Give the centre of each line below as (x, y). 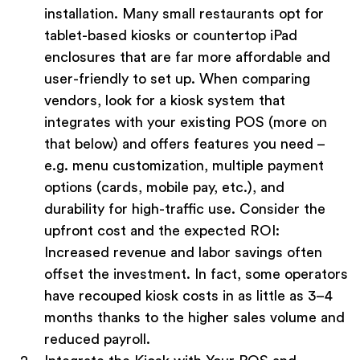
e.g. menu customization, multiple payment (184, 166)
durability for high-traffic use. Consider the (185, 209)
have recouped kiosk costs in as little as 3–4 (188, 296)
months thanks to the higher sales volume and (194, 318)
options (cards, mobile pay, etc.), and (164, 188)
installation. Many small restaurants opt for (184, 14)
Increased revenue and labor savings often (183, 253)
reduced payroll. (97, 340)
